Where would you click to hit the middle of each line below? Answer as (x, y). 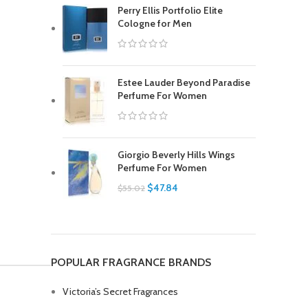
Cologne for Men (155, 23)
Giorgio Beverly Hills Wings (176, 155)
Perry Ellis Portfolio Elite (170, 10)
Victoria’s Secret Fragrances (120, 291)
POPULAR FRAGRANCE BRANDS (131, 262)
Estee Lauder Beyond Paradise (184, 82)
